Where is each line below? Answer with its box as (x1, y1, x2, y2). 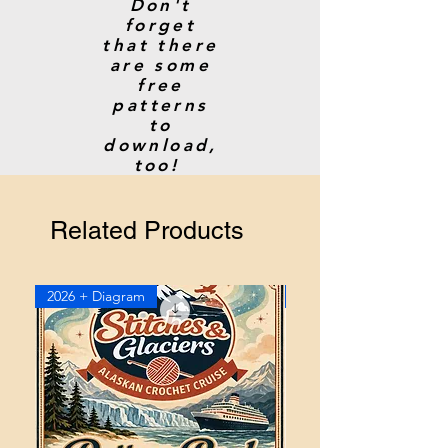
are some (109, 55, 212, 75)
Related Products (50, 216, 244, 245)
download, (103, 135, 218, 155)
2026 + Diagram (47, 287, 145, 305)
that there (102, 35, 219, 55)
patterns (112, 95, 209, 115)
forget (124, 15, 197, 35)
